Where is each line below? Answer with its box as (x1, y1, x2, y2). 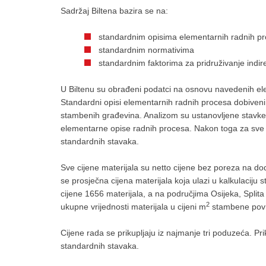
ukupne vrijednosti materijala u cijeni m (61, 202, 206, 211)
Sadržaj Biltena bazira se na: (61, 6, 168, 15)
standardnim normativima (99, 45, 194, 55)
